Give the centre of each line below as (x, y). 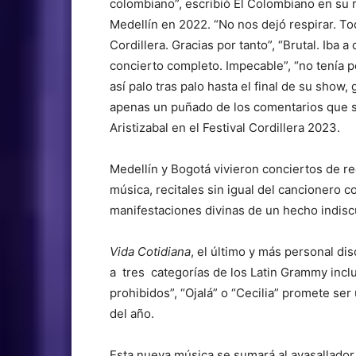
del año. (132, 313)
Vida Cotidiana (150, 251)
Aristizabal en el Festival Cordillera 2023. (225, 127)
